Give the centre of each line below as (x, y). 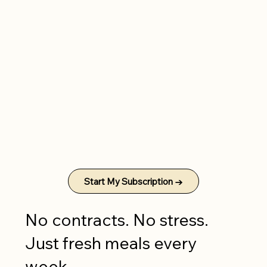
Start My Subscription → (133, 181)
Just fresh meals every (111, 243)
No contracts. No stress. (117, 220)
